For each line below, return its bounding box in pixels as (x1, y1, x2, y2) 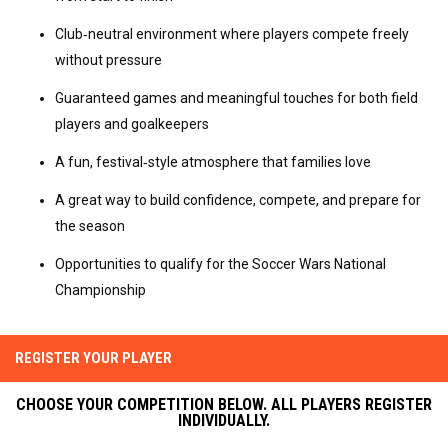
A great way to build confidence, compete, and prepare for (55, 191, 421, 208)
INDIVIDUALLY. (178, 410, 270, 430)
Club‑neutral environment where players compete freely (55, 25, 409, 42)
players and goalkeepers (55, 115, 209, 132)
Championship (55, 281, 146, 298)
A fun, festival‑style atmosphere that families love (55, 153, 371, 170)
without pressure (55, 51, 162, 68)
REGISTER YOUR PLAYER (15, 348, 172, 367)
